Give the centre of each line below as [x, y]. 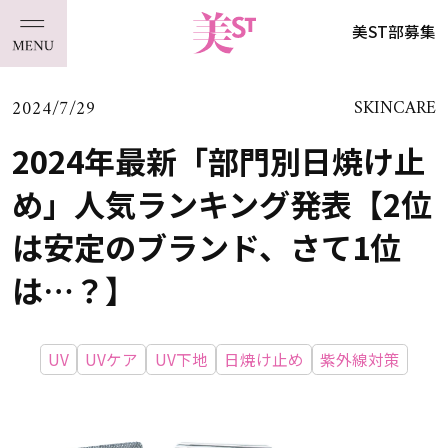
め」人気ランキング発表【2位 [221, 203]
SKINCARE [395, 109]
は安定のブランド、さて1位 [206, 246]
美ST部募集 [394, 31]
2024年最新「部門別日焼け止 [218, 160]
